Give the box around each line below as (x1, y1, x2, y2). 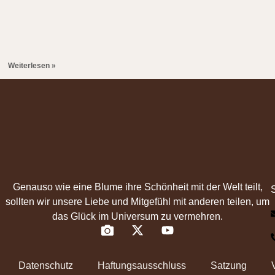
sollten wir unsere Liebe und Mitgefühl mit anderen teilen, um (6, 196, 269, 207)
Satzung (211, 260, 247, 271)
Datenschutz (18, 260, 73, 271)
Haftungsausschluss (98, 260, 186, 271)
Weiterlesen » (8, 61, 56, 71)
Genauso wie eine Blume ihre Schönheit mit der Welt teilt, (12, 182, 263, 193)
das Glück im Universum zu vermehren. (52, 211, 223, 222)
